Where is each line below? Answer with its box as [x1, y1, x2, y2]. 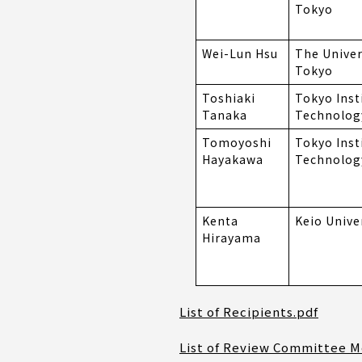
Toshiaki [202, 90, 255, 107]
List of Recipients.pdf [179, 303, 318, 321]
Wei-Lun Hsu [202, 45, 278, 62]
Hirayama [202, 229, 261, 246]
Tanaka [202, 107, 247, 124]
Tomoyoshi [202, 134, 271, 151]
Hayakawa [202, 151, 263, 168]
